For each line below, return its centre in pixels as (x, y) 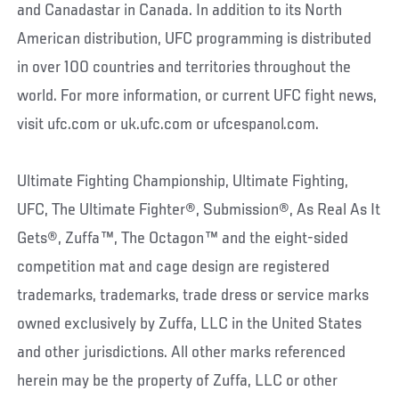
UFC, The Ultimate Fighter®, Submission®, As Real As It (199, 210)
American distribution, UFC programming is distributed (195, 39)
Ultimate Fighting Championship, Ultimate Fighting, (183, 181)
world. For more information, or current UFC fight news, (197, 96)
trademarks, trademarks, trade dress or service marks (193, 295)
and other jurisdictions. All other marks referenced (182, 352)
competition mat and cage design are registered (174, 267)
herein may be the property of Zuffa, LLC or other (178, 381)
